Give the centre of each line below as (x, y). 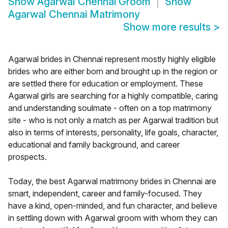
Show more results (168, 27)
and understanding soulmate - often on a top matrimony (110, 108)
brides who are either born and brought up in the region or (113, 72)
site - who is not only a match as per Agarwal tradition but (113, 120)
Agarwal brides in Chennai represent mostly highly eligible (112, 59)
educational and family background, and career (94, 145)
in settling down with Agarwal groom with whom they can (113, 218)
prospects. (27, 157)
